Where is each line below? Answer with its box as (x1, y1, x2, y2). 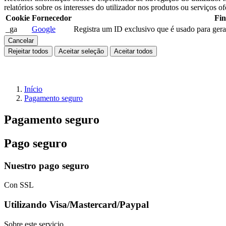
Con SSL (4, 181, 34, 190)
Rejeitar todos (8, 47, 48, 55)
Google (32, 25, 55, 33)
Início (24, 85, 42, 93)
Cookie (6, 14, 30, 22)
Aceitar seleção (59, 47, 104, 55)
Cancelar (8, 37, 34, 44)
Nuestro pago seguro (4, 160, 89, 171)
